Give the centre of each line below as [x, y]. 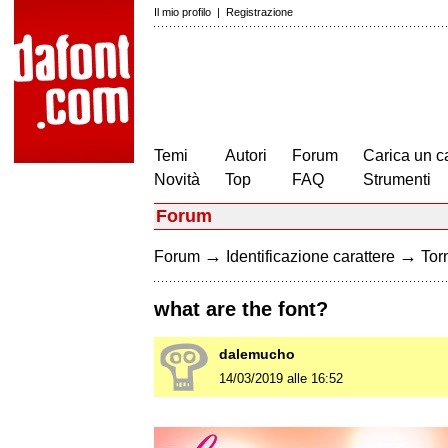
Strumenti [397, 179]
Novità [177, 179]
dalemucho [257, 354]
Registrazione [259, 12]
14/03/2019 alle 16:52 [281, 379]
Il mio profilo [182, 12]
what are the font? [241, 309]
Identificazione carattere [310, 256]
